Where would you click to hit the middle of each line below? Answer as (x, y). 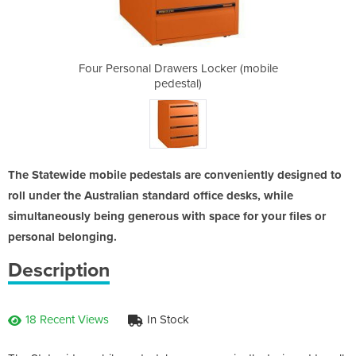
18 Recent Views (67, 319)
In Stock (168, 319)
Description (59, 270)
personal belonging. (62, 236)
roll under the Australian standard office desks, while (151, 195)
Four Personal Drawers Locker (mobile (178, 68)
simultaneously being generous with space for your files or (167, 216)
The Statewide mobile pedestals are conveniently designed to (175, 174)
